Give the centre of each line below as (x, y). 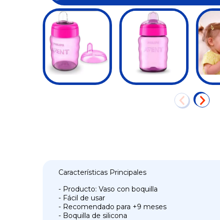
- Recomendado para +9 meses (112, 206)
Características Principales (102, 172)
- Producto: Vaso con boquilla (108, 189)
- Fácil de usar (82, 198)
